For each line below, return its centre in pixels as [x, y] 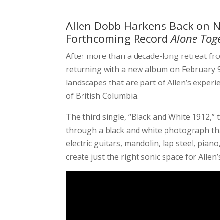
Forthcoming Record [119, 39]
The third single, [96, 117]
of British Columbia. [102, 96]
